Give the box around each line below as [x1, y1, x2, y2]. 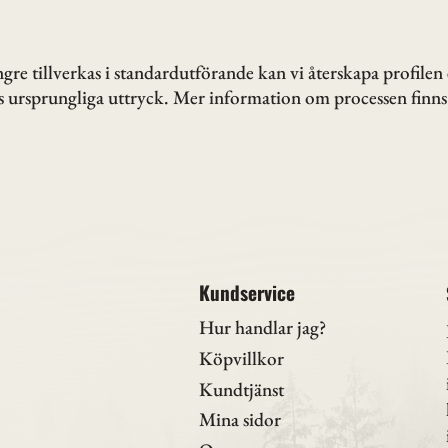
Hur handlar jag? [198, 315, 326, 341]
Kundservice [198, 277, 295, 307]
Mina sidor [198, 407, 281, 433]
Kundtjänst [198, 376, 284, 402]
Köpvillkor [198, 345, 284, 371]
